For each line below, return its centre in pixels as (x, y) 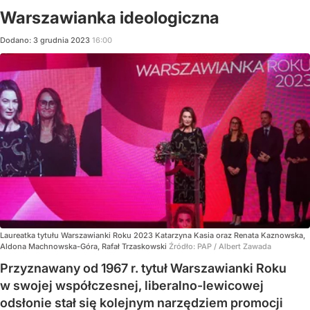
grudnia (54, 40)
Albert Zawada (245, 246)
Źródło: (183, 246)
